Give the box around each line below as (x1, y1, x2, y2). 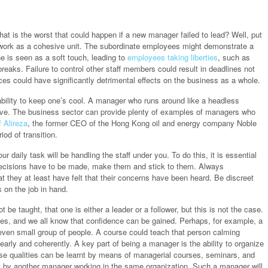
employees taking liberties (127, 51, 218, 63)
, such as (218, 51, 250, 63)
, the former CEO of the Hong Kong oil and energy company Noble (28, 117, 257, 129)
